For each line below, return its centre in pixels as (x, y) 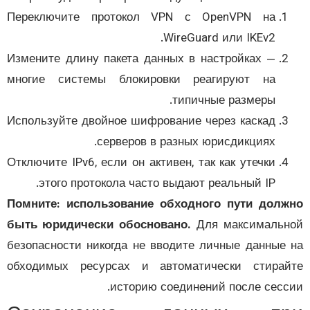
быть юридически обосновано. (120, 226)
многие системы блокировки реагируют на (162, 81)
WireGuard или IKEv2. (240, 39)
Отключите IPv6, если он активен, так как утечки (162, 164)
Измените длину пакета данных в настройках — (162, 60)
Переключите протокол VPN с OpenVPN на (162, 18)
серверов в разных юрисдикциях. (207, 143)
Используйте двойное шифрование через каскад (162, 122)
